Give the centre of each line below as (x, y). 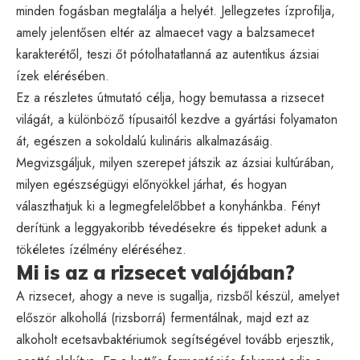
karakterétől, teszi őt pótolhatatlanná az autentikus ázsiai (168, 54)
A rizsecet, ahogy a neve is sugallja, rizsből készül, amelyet (178, 296)
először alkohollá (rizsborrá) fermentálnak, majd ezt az (163, 317)
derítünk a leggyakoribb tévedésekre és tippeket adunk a (172, 227)
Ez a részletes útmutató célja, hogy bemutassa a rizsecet (170, 97)
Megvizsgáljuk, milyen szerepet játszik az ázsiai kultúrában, (175, 162)
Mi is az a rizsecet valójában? (155, 272)
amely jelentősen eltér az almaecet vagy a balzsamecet (165, 32)
